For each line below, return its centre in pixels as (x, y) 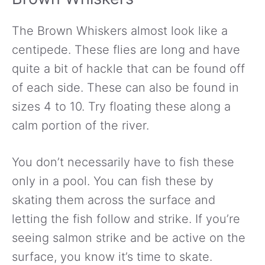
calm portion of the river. (80, 125)
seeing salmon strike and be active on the (129, 237)
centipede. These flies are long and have (126, 49)
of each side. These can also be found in (125, 87)
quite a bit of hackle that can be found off (128, 68)
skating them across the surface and (114, 200)
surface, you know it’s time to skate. (112, 256)
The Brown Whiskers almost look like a (120, 30)
